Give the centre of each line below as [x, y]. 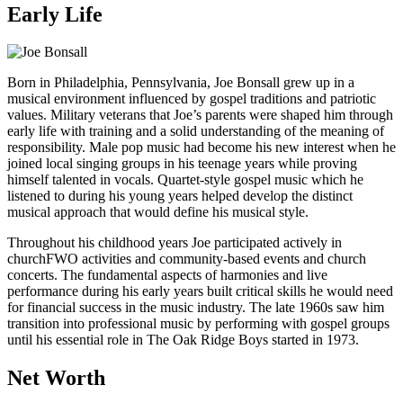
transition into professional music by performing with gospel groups [198, 324]
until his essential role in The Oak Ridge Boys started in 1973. [183, 340]
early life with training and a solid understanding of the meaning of [196, 131]
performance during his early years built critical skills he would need [200, 291]
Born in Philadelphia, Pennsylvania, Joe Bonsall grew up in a [181, 83]
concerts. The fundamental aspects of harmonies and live [167, 275]
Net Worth [56, 378]
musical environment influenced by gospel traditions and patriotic [192, 99]
